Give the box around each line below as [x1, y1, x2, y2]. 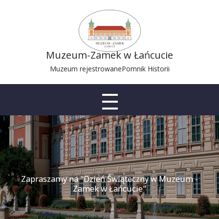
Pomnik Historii [121, 64, 170, 73]
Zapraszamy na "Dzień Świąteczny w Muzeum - [21, 173, 198, 184]
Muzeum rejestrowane [49, 64, 122, 73]
